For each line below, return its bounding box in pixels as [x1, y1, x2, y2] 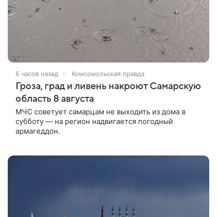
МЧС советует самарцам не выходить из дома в [15, 107, 186, 116]
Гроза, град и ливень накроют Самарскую [15, 80, 201, 92]
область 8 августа [15, 93, 94, 104]
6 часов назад [15, 69, 58, 77]
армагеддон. [15, 126, 60, 136]
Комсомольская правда [72, 69, 144, 77]
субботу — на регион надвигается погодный [15, 116, 173, 126]
